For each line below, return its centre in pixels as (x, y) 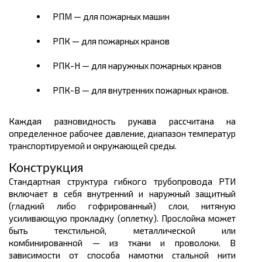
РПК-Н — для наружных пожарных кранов (137, 66)
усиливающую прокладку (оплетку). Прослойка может (122, 218)
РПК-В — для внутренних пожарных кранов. (141, 90)
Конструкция (46, 168)
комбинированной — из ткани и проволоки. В (122, 243)
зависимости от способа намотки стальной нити (122, 255)
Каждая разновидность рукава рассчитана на (122, 121)
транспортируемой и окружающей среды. (93, 146)
